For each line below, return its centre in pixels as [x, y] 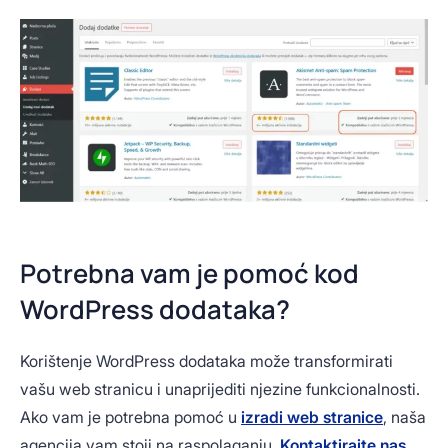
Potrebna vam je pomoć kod [189, 274]
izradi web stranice [312, 417]
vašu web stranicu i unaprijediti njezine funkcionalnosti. [220, 389]
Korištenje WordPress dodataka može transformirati [206, 361]
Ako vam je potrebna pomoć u [130, 417]
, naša [404, 417]
